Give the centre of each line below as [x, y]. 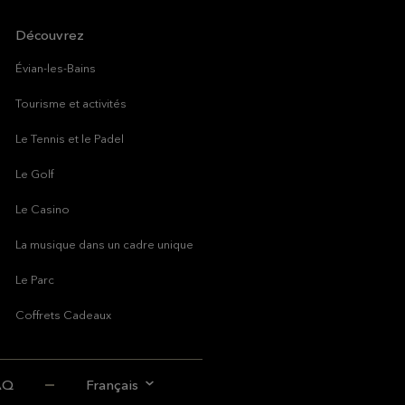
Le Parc [35, 279]
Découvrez [50, 35]
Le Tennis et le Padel [70, 138]
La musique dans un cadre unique [104, 244]
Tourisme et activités [71, 103]
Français [112, 385]
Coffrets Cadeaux [63, 315]
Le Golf [34, 174]
